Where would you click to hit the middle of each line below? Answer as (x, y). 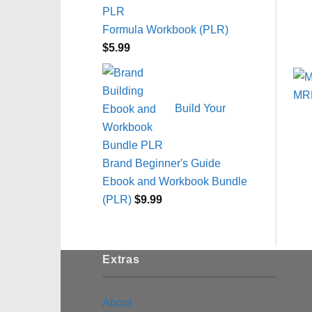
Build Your (200, 108)
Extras (121, 259)
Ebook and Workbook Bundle (175, 181)
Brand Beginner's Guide (162, 163)
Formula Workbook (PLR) (165, 30)
